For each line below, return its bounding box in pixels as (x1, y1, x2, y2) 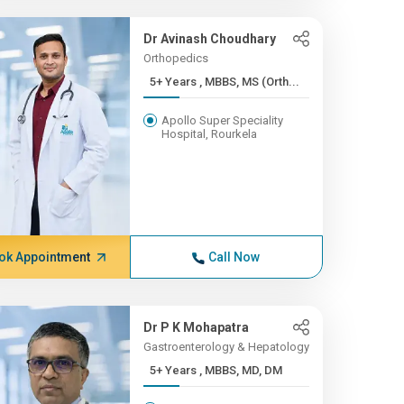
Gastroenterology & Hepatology (142, 340, 309, 353)
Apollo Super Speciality (161, 114, 283, 127)
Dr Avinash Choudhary (142, 32, 276, 46)
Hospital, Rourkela (161, 127, 257, 141)
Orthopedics (142, 51, 208, 65)
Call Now (208, 250, 261, 264)
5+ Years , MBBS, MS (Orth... (198, 75, 299, 88)
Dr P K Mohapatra (142, 320, 249, 335)
